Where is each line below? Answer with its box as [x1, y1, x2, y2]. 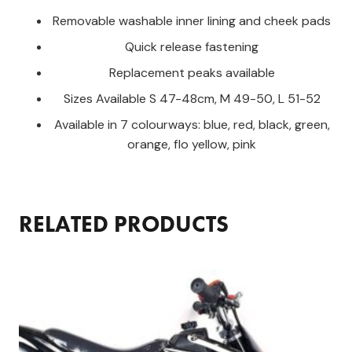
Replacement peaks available [108, 64, 275, 81]
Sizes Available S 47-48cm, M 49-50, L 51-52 [63, 90, 321, 107]
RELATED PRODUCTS [19, 209, 229, 239]
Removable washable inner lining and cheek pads [53, 12, 331, 29]
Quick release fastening [125, 38, 258, 55]
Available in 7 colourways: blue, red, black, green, [53, 115, 330, 133]
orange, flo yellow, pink [127, 135, 256, 152]
